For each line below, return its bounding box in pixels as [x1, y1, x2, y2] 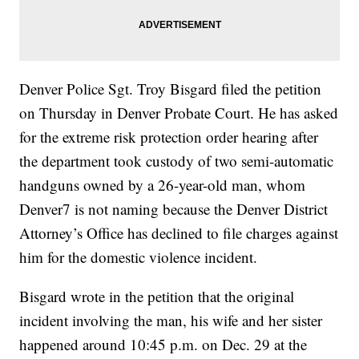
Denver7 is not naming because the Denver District [19, 199, 329, 220]
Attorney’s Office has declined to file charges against [19, 223, 339, 244]
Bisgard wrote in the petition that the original [19, 286, 295, 307]
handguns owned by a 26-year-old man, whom [19, 175, 306, 196]
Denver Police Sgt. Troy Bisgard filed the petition [19, 79, 322, 99]
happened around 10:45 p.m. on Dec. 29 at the [19, 334, 308, 355]
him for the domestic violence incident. [19, 247, 258, 268]
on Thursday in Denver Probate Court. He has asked [19, 103, 339, 123]
